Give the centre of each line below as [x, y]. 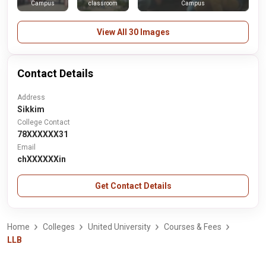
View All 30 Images [133, 32]
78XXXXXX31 [43, 134]
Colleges [59, 227]
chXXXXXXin [42, 159]
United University [119, 227]
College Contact [44, 122]
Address [31, 97]
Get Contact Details [133, 186]
